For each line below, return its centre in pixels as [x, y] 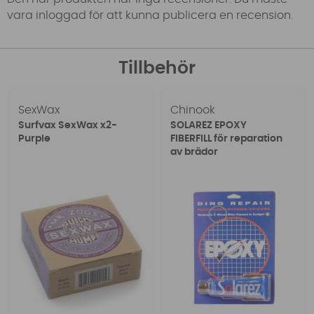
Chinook [192, 110]
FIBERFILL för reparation [226, 139]
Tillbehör [157, 69]
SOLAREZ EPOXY [208, 126]
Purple [35, 139]
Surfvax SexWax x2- [68, 126]
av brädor [194, 152]
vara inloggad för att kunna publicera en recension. [150, 15]
